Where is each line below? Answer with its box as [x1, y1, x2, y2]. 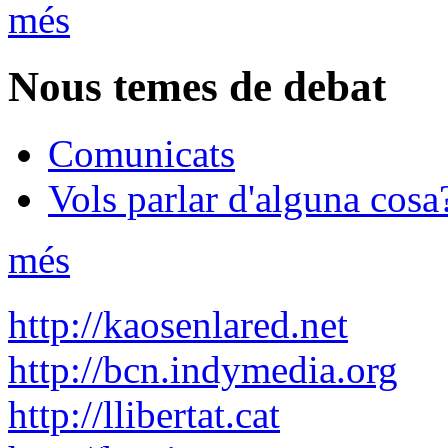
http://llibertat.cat [8, 392, 280, 436]
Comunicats [48, 131, 235, 175]
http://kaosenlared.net [8, 302, 348, 346]
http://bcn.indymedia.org [8, 347, 398, 391]
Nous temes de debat [8, 62, 386, 110]
